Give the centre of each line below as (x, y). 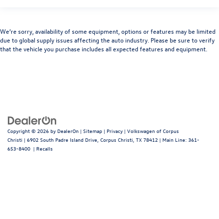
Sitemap (93, 131)
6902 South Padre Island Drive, (62, 140)
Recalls (44, 149)
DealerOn (68, 131)
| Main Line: (173, 140)
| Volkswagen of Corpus (151, 131)
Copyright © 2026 (29, 131)
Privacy (115, 131)
